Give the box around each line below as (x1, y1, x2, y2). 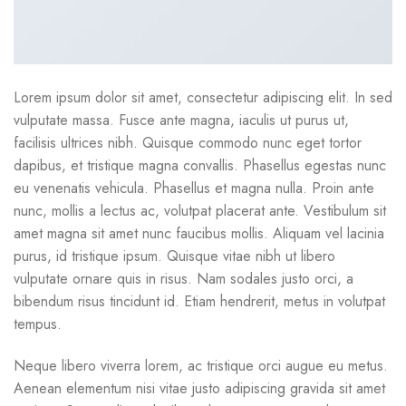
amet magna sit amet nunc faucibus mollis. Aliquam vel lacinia (14, 223, 384, 245)
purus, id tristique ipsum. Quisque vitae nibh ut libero (14, 246, 335, 267)
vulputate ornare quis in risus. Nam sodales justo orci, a (14, 268, 353, 290)
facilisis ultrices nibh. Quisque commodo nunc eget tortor (14, 132, 362, 154)
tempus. (14, 314, 62, 335)
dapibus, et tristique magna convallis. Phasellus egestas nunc (14, 155, 386, 177)
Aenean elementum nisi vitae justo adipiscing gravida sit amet (14, 378, 385, 400)
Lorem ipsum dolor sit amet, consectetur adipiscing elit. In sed (14, 87, 392, 109)
